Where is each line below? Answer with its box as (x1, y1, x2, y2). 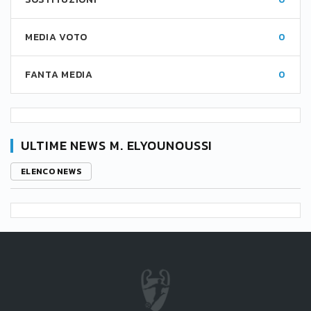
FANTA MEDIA (25, 67, 93, 82)
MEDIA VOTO (25, 30, 87, 44)
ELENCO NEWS (21, 165, 82, 178)
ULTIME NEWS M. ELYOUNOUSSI (21, 136, 213, 155)
